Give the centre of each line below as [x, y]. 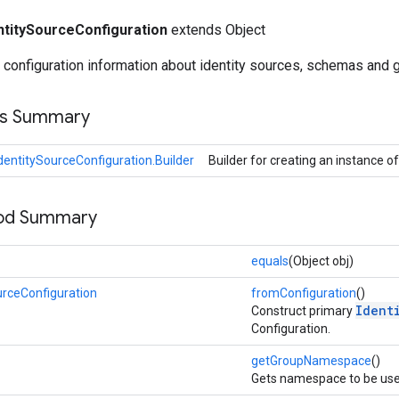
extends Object [216, 29]
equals [270, 261]
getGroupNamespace [311, 360]
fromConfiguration [304, 293]
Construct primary [303, 310]
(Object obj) [321, 261]
